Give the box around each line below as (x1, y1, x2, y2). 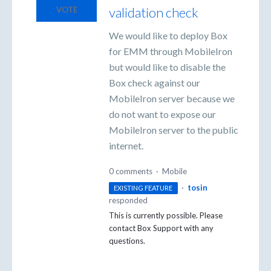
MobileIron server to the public (109, 123, 238, 135)
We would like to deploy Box (109, 29, 227, 41)
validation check (109, 4, 198, 21)
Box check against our (109, 76, 200, 88)
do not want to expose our (109, 108, 216, 120)
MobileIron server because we (109, 92, 235, 104)
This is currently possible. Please (109, 211, 223, 221)
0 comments (109, 166, 152, 177)
